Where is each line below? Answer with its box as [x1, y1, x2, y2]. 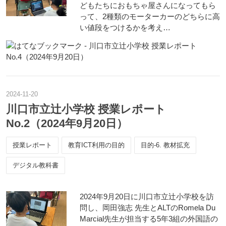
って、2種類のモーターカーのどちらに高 [80, 12, 220, 21]
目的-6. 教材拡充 [141, 141, 190, 149]
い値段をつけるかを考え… [80, 23, 171, 32]
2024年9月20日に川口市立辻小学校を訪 [80, 192, 214, 201]
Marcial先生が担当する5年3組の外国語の [80, 214, 218, 223]
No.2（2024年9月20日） [6, 117, 128, 130]
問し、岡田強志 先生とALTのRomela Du [80, 203, 215, 212]
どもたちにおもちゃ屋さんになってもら [80, 1, 216, 10]
